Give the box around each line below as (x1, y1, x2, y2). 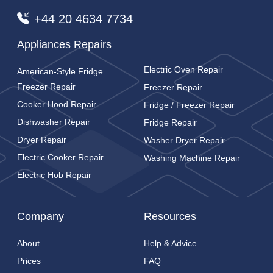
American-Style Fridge (17, 66, 103, 77)
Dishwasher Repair (17, 117, 90, 127)
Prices (17, 256, 41, 266)
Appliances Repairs (17, 38, 112, 51)
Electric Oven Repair (144, 65, 223, 75)
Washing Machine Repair (144, 153, 240, 163)
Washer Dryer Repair (144, 135, 225, 146)
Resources (144, 210, 196, 223)
